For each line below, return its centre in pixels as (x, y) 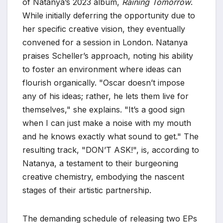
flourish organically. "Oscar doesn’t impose (104, 82)
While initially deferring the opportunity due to (109, 15)
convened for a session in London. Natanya (105, 42)
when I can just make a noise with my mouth (107, 123)
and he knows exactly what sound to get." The (111, 136)
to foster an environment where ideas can (102, 69)
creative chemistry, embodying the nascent (103, 176)
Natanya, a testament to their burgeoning (100, 163)
